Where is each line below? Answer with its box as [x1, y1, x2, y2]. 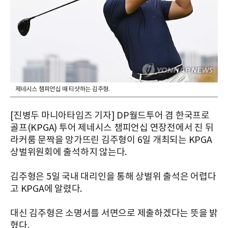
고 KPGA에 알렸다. [10, 184, 82, 195]
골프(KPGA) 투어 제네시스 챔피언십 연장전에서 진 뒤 [10, 123, 214, 134]
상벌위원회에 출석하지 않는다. [10, 147, 127, 158]
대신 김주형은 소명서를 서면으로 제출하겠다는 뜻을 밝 [10, 208, 218, 219]
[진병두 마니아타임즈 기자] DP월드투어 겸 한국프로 [10, 110, 210, 122]
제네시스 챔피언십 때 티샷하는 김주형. [15, 86, 110, 93]
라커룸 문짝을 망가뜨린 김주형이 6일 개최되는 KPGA [10, 135, 212, 146]
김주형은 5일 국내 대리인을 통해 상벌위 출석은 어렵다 [10, 172, 216, 183]
